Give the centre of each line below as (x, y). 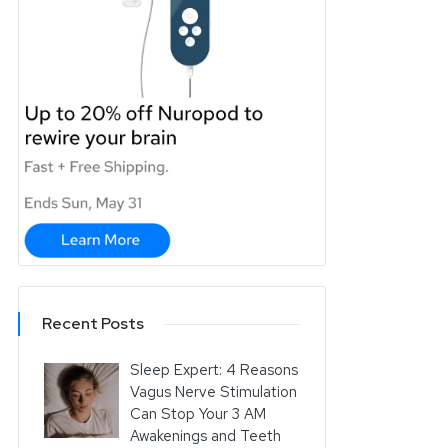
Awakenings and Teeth (206, 435)
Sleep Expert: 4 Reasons (214, 369)
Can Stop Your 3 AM (198, 413)
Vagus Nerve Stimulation (214, 391)
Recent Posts (93, 324)
